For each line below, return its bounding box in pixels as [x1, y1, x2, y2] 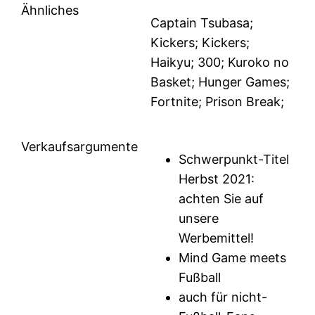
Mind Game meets [179, 250, 287, 266]
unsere [179, 211, 219, 226]
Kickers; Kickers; [150, 35, 250, 51]
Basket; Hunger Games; [150, 75, 290, 90]
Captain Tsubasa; [150, 15, 254, 31]
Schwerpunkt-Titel [179, 152, 290, 167]
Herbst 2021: [179, 172, 255, 187]
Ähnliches [21, 3, 79, 18]
